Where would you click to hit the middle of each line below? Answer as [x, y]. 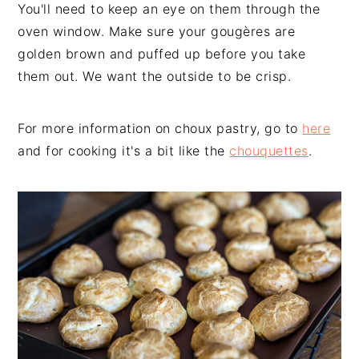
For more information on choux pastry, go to [160, 128]
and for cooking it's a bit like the [124, 150]
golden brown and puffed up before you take [162, 53]
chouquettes [269, 150]
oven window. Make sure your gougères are [157, 31]
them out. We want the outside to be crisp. [155, 76]
